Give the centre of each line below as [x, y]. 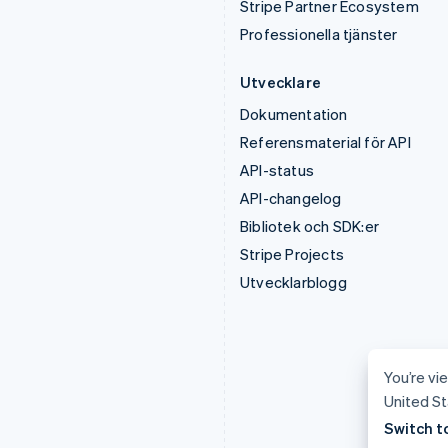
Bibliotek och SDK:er [309, 226]
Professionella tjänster [319, 34]
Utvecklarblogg [293, 282]
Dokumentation [294, 114]
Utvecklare [280, 82]
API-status [277, 170]
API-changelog [291, 198]
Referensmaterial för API [325, 142]
